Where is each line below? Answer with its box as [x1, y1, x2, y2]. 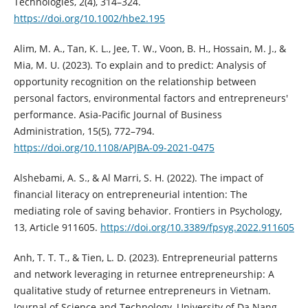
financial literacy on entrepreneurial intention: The [13, 187, 247, 201]
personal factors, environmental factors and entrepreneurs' [13, 91, 288, 104]
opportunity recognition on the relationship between [13, 74, 256, 88]
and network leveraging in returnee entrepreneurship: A [13, 267, 274, 280]
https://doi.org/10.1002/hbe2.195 [13, 11, 165, 25]
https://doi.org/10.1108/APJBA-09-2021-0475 [13, 140, 214, 154]
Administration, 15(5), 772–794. [13, 124, 155, 137]
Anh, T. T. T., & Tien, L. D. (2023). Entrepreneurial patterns [13, 250, 278, 264]
